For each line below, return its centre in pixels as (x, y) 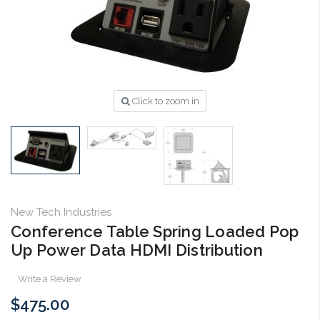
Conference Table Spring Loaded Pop (155, 232)
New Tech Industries (61, 212)
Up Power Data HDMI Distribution (137, 250)
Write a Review (49, 279)
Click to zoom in (165, 101)
